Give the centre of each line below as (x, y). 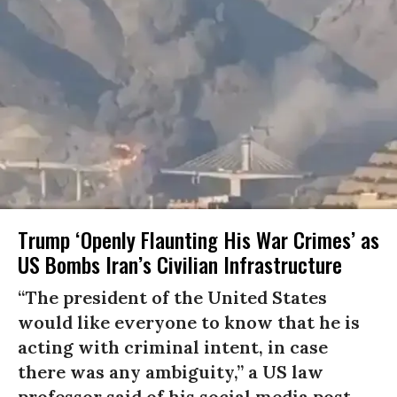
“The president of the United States (172, 297)
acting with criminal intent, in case (173, 346)
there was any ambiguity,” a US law (171, 371)
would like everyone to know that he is (189, 322)
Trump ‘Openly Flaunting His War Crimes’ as (198, 239)
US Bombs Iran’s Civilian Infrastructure (180, 264)
